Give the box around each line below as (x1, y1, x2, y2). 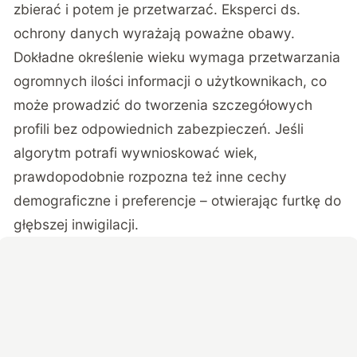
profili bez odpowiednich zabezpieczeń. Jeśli (14, 120, 304, 138)
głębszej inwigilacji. (14, 216, 139, 233)
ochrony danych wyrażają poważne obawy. (14, 25, 296, 42)
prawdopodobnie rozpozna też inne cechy (14, 168, 288, 186)
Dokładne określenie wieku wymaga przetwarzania (14, 49, 341, 66)
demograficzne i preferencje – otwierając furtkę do (14, 192, 342, 210)
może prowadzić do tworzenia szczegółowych (14, 96, 313, 114)
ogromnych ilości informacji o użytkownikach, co (14, 73, 328, 90)
